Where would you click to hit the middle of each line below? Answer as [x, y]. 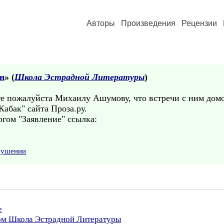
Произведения [148, 23]
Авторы [101, 23]
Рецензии [199, 23]
